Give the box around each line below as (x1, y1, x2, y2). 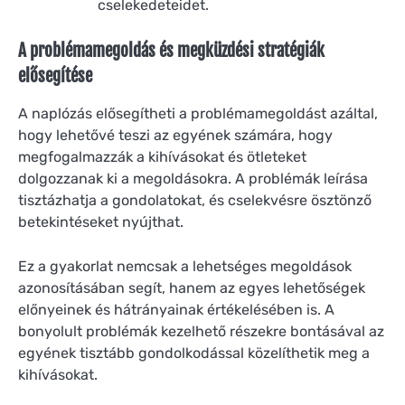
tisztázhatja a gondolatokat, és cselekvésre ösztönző (18, 192, 372, 210)
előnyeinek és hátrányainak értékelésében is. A (18, 300, 334, 318)
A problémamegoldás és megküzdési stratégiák (18, 40, 325, 62)
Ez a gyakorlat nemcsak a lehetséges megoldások (18, 257, 352, 275)
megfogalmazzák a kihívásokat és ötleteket (18, 148, 306, 166)
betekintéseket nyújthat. (18, 213, 184, 231)
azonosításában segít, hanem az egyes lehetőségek (18, 278, 365, 297)
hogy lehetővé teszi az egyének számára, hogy (18, 127, 333, 145)
